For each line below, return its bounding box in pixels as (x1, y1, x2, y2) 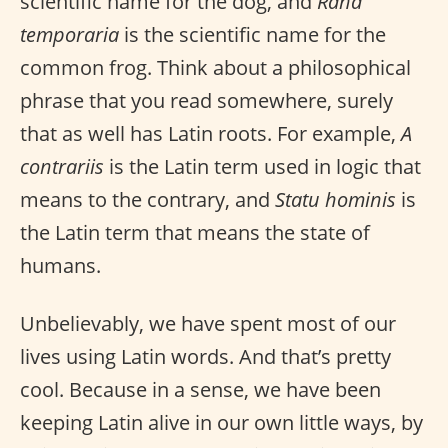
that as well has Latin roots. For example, (20, 119, 401, 147)
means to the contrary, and (20, 185, 275, 213)
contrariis (20, 152, 104, 180)
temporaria (20, 20, 119, 48)
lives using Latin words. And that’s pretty (20, 342, 391, 370)
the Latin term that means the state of (20, 218, 370, 246)
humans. (20, 251, 101, 279)
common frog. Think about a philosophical (20, 53, 411, 81)
